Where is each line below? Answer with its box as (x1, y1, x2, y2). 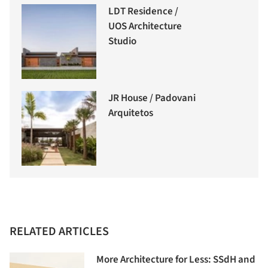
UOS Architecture (108, 19, 182, 34)
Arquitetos (108, 106, 153, 121)
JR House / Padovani (108, 91, 196, 106)
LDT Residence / (108, 4, 178, 19)
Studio (108, 34, 136, 49)
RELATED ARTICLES (10, 223, 109, 240)
